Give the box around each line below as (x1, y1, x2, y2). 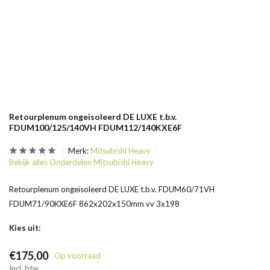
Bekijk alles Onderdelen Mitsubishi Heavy (9, 157, 154, 167)
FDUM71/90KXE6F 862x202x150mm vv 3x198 (9, 199, 180, 209)
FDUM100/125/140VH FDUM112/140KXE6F (9, 122, 182, 133)
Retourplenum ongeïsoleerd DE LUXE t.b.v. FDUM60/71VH (9, 184, 215, 194)
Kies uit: (9, 223, 40, 233)
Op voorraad (54, 251, 101, 260)
